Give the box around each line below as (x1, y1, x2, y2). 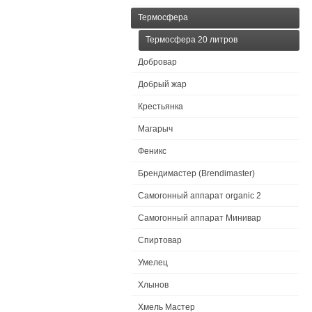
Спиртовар (138, 235, 182, 245)
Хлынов (138, 280, 169, 290)
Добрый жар (138, 79, 187, 89)
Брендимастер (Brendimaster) (138, 169, 255, 178)
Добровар (138, 57, 177, 67)
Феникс (138, 146, 166, 156)
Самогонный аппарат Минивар (138, 213, 261, 223)
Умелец (138, 258, 168, 267)
